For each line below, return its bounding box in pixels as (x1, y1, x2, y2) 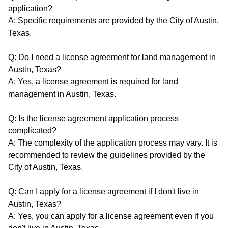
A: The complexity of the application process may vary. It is (8, 138, 217, 148)
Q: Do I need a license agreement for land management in (8, 53, 216, 62)
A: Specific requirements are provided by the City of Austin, (8, 16, 219, 25)
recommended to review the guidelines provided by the (8, 151, 205, 160)
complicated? (8, 126, 56, 135)
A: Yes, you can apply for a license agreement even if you (8, 212, 214, 221)
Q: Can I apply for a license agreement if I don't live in (8, 187, 199, 196)
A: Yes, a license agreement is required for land (8, 77, 178, 87)
